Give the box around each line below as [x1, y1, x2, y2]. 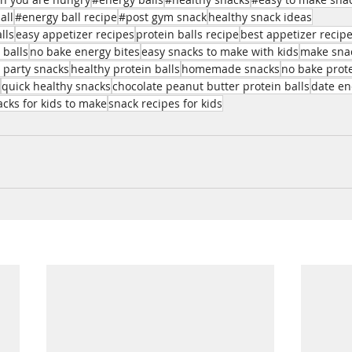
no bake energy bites [30, 44, 140, 59]
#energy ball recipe [15, 9, 117, 24]
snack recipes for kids [108, 96, 222, 111]
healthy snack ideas [208, 9, 312, 24]
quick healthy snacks [2, 79, 111, 93]
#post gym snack [119, 9, 207, 24]
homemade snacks [181, 61, 280, 76]
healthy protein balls [71, 61, 180, 76]
